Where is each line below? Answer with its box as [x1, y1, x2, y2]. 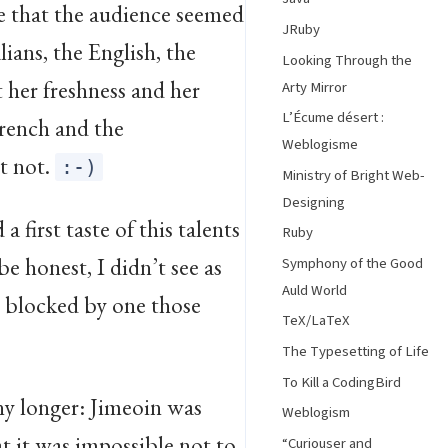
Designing [282, 191, 345, 213]
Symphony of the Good [282, 252, 423, 274]
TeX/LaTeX [282, 310, 350, 332]
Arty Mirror [282, 76, 347, 98]
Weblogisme [282, 134, 358, 156]
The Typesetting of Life [282, 341, 429, 363]
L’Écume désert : [282, 107, 384, 129]
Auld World [282, 279, 347, 301]
